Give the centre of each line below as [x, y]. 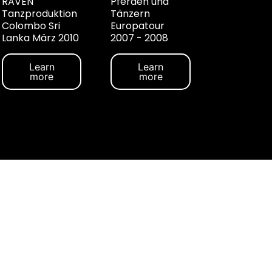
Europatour [138, 25]
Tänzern [131, 13]
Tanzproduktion [40, 13]
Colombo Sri [31, 25]
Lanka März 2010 [41, 38]
